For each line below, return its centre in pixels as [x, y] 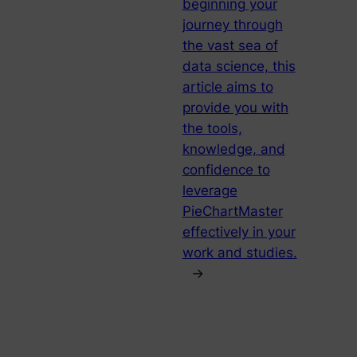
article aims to [228, 87]
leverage [210, 191]
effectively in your [239, 232]
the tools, [212, 129]
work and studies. [239, 253]
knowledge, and [233, 149]
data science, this [239, 67]
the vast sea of [230, 46]
